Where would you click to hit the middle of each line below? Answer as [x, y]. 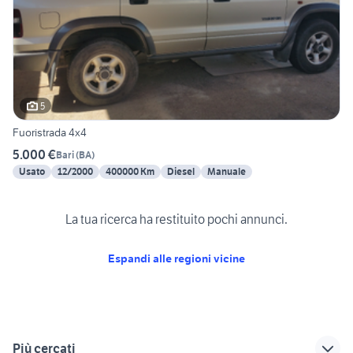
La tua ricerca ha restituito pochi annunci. [176, 219]
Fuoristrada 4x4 [50, 133]
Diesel [181, 172]
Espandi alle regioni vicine [176, 258]
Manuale [227, 172]
